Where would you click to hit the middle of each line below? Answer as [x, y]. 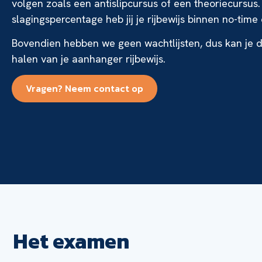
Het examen [71, 241]
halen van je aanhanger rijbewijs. [89, 59]
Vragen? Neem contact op [85, 89]
